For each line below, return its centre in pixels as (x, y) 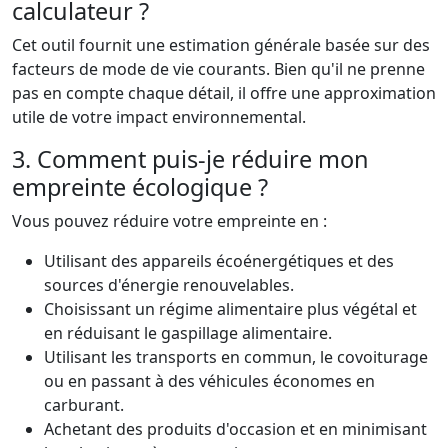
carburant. (84, 405)
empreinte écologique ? (140, 187)
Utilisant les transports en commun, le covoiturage (236, 357)
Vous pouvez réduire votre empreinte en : (169, 221)
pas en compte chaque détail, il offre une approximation (224, 93)
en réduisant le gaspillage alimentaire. (188, 333)
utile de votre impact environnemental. (159, 117)
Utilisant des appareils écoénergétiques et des (219, 261)
